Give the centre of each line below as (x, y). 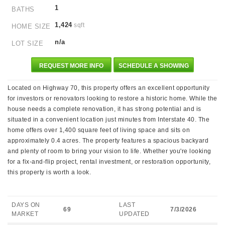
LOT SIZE (27, 43)
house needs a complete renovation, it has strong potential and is (104, 109)
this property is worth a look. (49, 172)
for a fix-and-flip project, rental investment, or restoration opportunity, (109, 162)
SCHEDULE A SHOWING (153, 66)
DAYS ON (26, 205)
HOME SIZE (31, 26)
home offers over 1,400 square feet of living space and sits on (99, 130)
